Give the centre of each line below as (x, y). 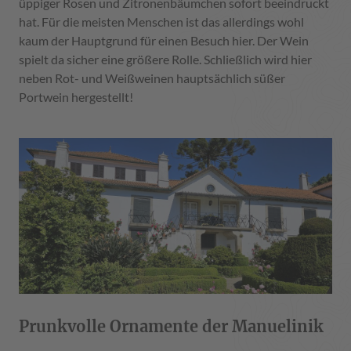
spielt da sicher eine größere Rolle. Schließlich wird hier (165, 59)
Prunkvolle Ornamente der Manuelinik (171, 327)
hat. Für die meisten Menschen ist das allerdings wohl (161, 21)
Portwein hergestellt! (76, 96)
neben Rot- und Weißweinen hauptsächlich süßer (152, 78)
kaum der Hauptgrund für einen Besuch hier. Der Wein (164, 40)
